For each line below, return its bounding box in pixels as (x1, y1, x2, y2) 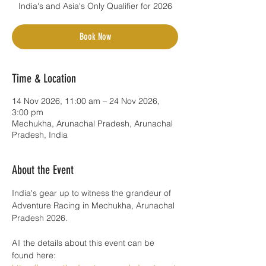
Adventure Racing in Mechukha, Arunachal (12, 200, 177, 211)
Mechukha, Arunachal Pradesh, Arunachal (12, 118, 173, 129)
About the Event (12, 163, 74, 177)
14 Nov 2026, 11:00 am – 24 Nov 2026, (12, 96, 160, 106)
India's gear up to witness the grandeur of (12, 188, 173, 198)
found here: (12, 250, 58, 261)
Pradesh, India (12, 129, 68, 140)
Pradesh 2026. (12, 213, 70, 223)
